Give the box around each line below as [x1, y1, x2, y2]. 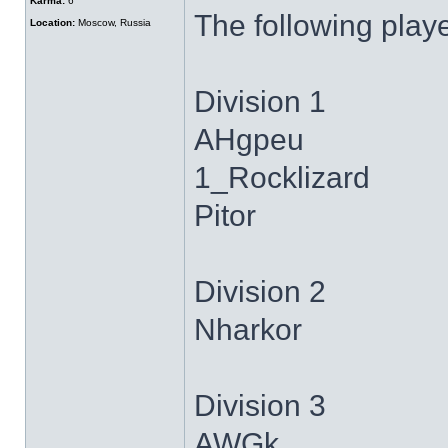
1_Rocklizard [194, 161, 370, 194]
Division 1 [194, 85, 326, 118]
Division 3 [194, 389, 326, 422]
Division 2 [194, 275, 326, 308]
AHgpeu [194, 123, 304, 156]
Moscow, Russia [75, 17, 151, 28]
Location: [30, 17, 75, 28]
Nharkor [194, 313, 302, 346]
